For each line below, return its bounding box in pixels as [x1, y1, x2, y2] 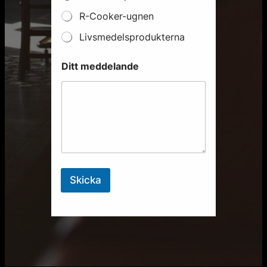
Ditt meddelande [61, 60, 139, 73]
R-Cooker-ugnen [79, 10, 154, 23]
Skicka [70, 173, 101, 186]
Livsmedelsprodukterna [79, 31, 185, 44]
